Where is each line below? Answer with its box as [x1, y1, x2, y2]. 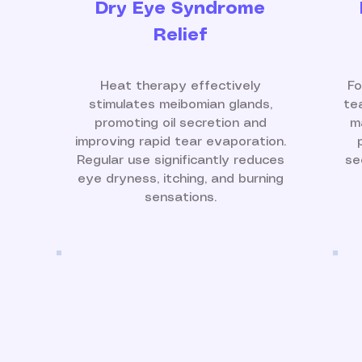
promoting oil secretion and [94, 117, 267, 129]
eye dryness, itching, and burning [77, 173, 284, 185]
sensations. [144, 192, 217, 204]
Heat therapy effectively [99, 80, 261, 92]
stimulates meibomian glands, [88, 99, 272, 111]
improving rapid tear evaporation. [74, 136, 286, 148]
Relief [153, 27, 208, 44]
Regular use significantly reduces [76, 154, 284, 166]
